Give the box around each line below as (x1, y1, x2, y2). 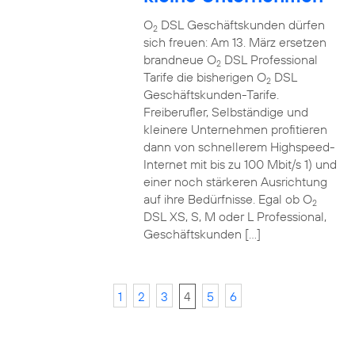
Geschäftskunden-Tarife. (143, 86, 279, 102)
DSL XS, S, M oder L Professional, (143, 208, 326, 224)
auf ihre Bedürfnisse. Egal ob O (143, 191, 312, 207)
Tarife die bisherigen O (143, 69, 266, 85)
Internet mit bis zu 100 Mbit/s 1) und (143, 156, 337, 172)
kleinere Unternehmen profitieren (143, 121, 327, 137)
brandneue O (143, 52, 216, 67)
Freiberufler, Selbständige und (143, 104, 308, 120)
